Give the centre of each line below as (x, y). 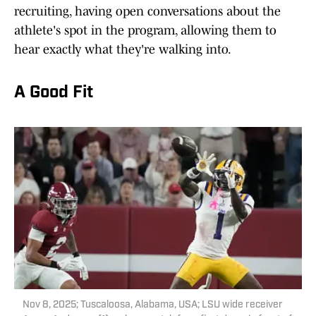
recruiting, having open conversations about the (147, 12)
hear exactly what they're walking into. (123, 50)
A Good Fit (54, 93)
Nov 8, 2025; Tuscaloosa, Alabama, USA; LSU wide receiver (153, 305)
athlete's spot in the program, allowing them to (145, 31)
